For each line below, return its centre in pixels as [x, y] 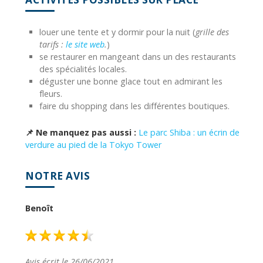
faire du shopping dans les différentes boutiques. [134, 106]
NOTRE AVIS [58, 176]
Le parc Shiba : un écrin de [189, 132]
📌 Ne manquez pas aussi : [81, 132]
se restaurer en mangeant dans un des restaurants [138, 56]
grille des [212, 32]
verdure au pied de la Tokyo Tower [93, 144]
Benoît [39, 208]
